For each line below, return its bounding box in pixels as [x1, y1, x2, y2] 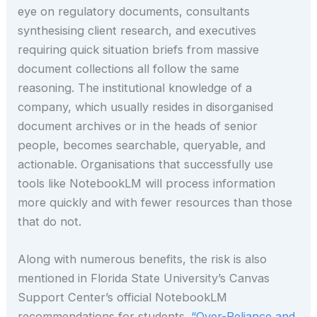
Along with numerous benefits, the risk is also [18, 252, 267, 267]
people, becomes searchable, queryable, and [18, 137, 266, 152]
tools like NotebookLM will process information [18, 175, 276, 190]
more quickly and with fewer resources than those [18, 195, 293, 209]
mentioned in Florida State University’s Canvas [18, 271, 270, 286]
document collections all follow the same [18, 61, 240, 76]
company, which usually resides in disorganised [18, 99, 274, 114]
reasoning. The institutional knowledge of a [18, 80, 253, 95]
